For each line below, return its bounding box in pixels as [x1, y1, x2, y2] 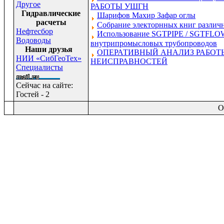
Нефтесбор [16, 27, 53, 35]
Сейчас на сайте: [16, 81, 73, 89]
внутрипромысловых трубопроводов [90, 38, 217, 47]
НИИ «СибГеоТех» [16, 54, 81, 62]
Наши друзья [25, 45, 72, 53]
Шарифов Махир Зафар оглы [97, 11, 195, 19]
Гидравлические [21, 9, 80, 17]
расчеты [35, 18, 66, 26]
